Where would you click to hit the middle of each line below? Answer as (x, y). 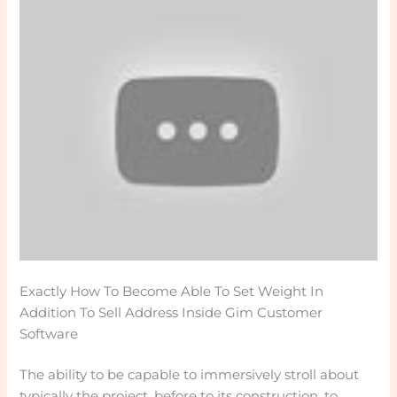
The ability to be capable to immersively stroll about (190, 375)
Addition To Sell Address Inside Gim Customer (171, 313)
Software (49, 335)
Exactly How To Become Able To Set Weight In (172, 292)
